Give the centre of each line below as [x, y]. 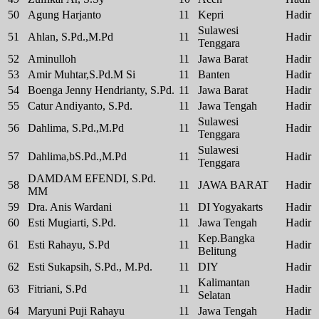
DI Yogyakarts [230, 207]
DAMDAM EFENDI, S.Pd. [92, 179]
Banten [214, 75]
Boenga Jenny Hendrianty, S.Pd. [101, 90]
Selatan [214, 296]
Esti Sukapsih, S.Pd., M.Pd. [90, 267]
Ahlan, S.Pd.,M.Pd [70, 37]
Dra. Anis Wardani [70, 207]
